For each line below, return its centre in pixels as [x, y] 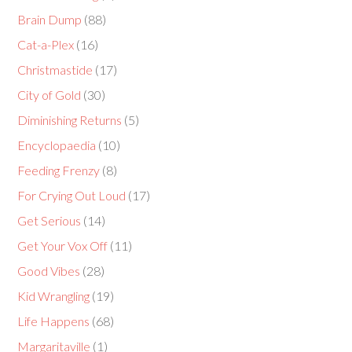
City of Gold [49, 95]
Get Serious [49, 220]
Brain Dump [50, 19]
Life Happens [54, 321]
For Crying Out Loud [72, 195]
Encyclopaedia [57, 145]
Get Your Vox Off [63, 246]
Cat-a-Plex [46, 44]
